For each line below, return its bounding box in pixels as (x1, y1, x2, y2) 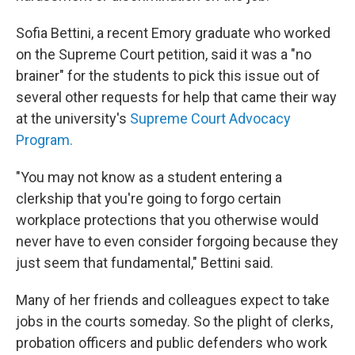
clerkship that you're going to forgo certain (16, 190, 281, 207)
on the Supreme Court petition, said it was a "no (16, 46, 311, 63)
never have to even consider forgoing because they (16, 233, 338, 250)
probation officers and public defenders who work (16, 334, 327, 351)
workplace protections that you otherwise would (16, 212, 319, 228)
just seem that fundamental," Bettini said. (16, 254, 273, 271)
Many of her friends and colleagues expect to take (16, 292, 330, 308)
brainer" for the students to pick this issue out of (16, 67, 320, 84)
